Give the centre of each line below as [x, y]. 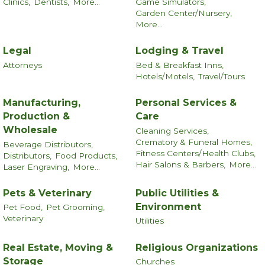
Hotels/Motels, [165, 76]
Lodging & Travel [180, 51]
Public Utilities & [177, 193]
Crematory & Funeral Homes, [194, 142]
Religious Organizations [197, 247]
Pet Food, [23, 207]
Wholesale [30, 130]
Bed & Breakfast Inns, [180, 65]
